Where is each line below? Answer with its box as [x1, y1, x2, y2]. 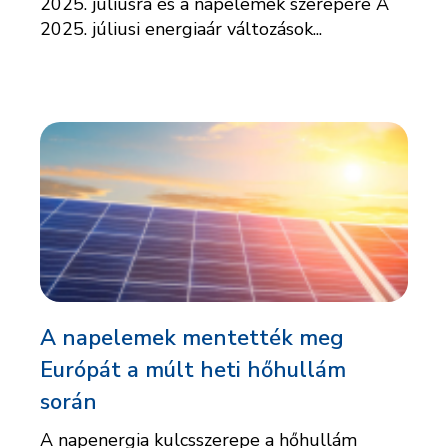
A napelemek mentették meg [40, 323, 344, 354]
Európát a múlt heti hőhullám [40, 355, 346, 386]
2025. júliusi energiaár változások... [40, 17, 322, 42]
